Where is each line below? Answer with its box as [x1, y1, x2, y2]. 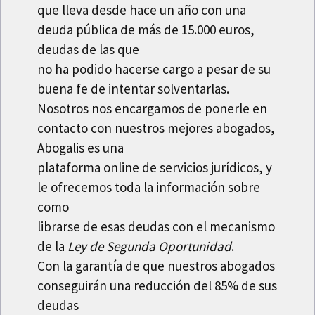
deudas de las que [37, 41, 140, 58]
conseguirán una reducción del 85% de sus [37, 277, 278, 295]
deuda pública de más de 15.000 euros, [37, 21, 255, 39]
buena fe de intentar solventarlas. [37, 80, 230, 98]
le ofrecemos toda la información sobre [37, 179, 261, 196]
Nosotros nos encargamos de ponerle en [37, 100, 268, 117]
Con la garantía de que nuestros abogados [37, 257, 276, 275]
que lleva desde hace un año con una [37, 1, 247, 19]
